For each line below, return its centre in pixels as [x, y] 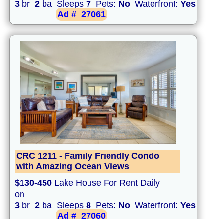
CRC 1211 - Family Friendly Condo [88, 156]
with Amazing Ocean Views [73, 166]
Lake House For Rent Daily [106, 183]
